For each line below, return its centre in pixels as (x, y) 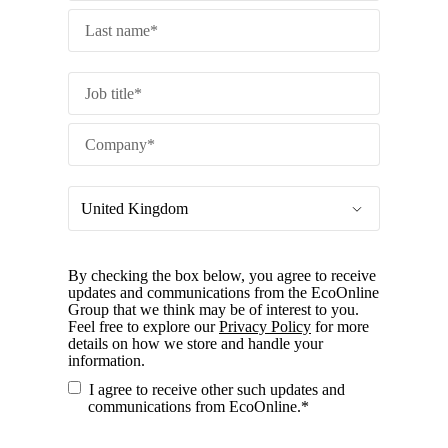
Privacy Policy (265, 326)
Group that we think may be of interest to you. (213, 309)
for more (340, 326)
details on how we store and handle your (195, 343)
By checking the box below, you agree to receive (222, 275)
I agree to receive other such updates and (217, 389)
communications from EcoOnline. (194, 406)
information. (106, 360)
